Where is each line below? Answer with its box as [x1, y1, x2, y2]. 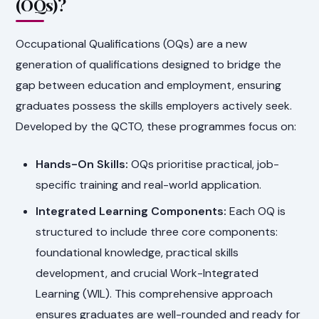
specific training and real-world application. [36, 177, 262, 193]
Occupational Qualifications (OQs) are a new [16, 36, 248, 52]
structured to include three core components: [36, 224, 278, 240]
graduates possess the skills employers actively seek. [16, 98, 293, 114]
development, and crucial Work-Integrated [36, 266, 259, 281]
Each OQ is [226, 204, 286, 219]
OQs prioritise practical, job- [128, 157, 280, 172]
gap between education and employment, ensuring [16, 78, 282, 93]
